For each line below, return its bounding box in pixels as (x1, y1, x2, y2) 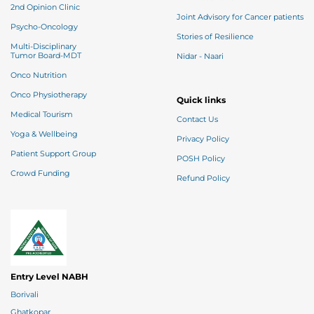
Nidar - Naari (177, 51, 224, 61)
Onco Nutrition (11, 70, 67, 80)
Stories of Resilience (177, 32, 254, 41)
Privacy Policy (177, 134, 229, 144)
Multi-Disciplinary (11, 41, 78, 51)
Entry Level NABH (11, 271, 88, 282)
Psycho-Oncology (11, 22, 78, 32)
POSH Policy (177, 153, 225, 163)
